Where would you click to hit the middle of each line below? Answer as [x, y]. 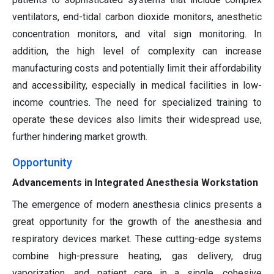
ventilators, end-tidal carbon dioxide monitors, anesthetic [137, 17]
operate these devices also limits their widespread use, [137, 120]
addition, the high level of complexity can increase [137, 51]
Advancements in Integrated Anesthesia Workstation [135, 183]
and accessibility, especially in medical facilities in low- [137, 86]
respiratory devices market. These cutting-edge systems [137, 239]
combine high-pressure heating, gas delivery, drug [137, 256]
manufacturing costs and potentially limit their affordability [137, 68]
